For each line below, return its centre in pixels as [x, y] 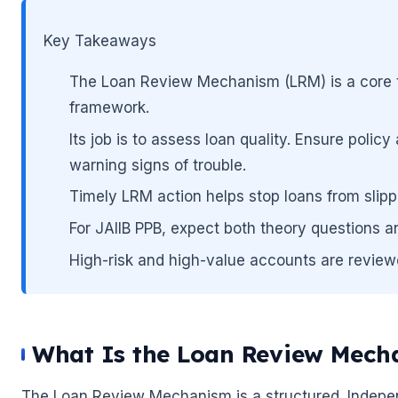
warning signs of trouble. [157, 165]
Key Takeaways [100, 40]
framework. [109, 107]
